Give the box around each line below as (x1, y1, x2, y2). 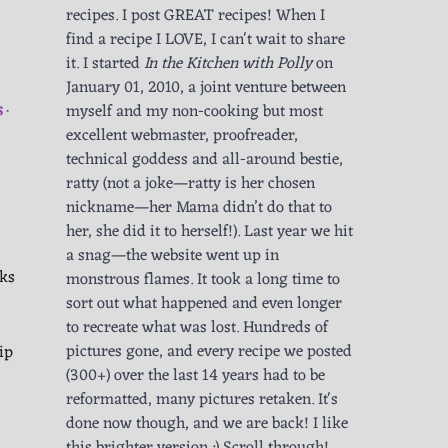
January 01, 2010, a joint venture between (66, 74, 346, 103)
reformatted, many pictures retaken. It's (66, 386, 338, 415)
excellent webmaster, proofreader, (66, 122, 298, 151)
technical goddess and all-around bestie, (66, 146, 343, 175)
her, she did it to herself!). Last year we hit (66, 218, 353, 247)
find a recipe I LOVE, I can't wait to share (66, 26, 345, 55)
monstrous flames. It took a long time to (66, 266, 340, 295)
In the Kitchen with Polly (144, 50, 312, 79)
